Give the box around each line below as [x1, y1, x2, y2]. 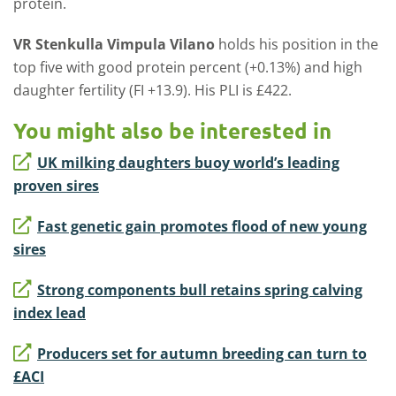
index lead [13, 303, 86, 323]
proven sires [13, 176, 99, 195]
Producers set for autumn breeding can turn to [37, 344, 367, 363]
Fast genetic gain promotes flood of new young [37, 217, 367, 236]
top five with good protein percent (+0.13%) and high [13, 57, 362, 77]
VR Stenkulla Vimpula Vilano [13, 34, 215, 54]
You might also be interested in [13, 117, 331, 144]
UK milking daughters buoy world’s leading [37, 153, 339, 172]
